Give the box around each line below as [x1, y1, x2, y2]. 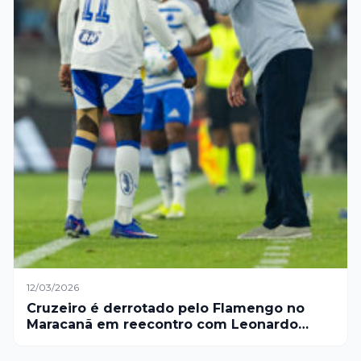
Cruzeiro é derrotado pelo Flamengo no [27, 301, 305, 317]
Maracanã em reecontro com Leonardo [27, 317, 298, 333]
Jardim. [27, 333, 78, 349]
